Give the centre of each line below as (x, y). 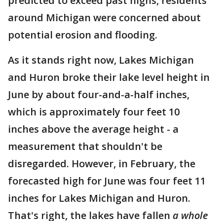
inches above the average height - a (93, 129)
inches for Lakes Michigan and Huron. (100, 198)
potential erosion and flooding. (83, 35)
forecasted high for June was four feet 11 (107, 181)
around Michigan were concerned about (104, 18)
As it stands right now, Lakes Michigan (101, 60)
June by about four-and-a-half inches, (99, 94)
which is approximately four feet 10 (94, 112)
